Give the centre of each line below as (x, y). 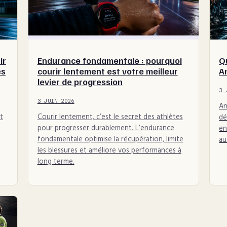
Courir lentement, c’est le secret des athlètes (110, 118)
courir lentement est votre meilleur (107, 71)
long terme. (56, 162)
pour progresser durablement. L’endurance (106, 129)
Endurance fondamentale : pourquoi (109, 60)
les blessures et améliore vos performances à (109, 151)
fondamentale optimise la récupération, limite (110, 140)
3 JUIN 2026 (56, 101)
